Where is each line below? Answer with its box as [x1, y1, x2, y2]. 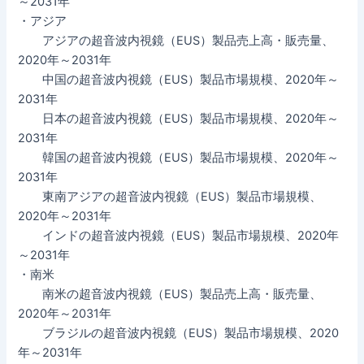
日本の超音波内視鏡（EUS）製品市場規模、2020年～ [18, 110, 340, 126]
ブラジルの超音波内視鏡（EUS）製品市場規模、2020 [18, 325, 340, 340]
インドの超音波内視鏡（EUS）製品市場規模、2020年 [18, 227, 340, 243]
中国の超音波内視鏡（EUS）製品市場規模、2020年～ [18, 71, 340, 87]
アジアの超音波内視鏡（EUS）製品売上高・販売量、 [18, 32, 335, 48]
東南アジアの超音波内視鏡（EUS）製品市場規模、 [18, 188, 323, 204]
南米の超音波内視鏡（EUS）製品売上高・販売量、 [18, 286, 323, 301]
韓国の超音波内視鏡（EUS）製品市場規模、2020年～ [18, 149, 340, 165]
